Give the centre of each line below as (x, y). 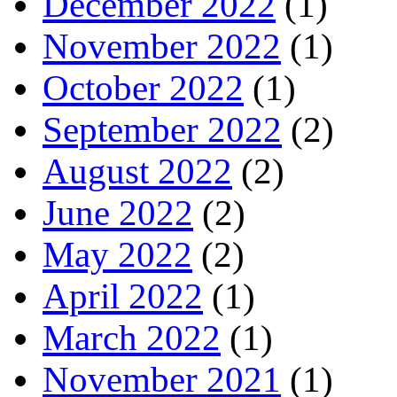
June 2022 (118, 214)
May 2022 (117, 255)
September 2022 (162, 130)
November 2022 (162, 47)
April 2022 (123, 297)
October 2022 (143, 89)
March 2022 (132, 339)
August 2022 (137, 172)
